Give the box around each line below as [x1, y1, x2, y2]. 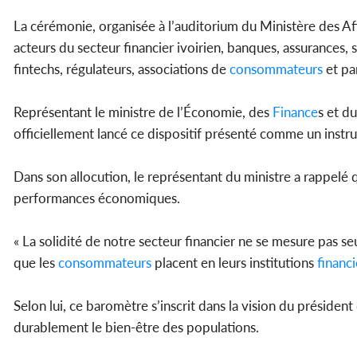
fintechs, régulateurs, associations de [14, 61, 226, 78]
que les [14, 254, 55, 272]
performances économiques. [14, 190, 180, 207]
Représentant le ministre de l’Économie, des [14, 104, 269, 121]
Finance [269, 104, 318, 121]
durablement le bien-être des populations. [14, 319, 259, 336]
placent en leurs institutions [151, 254, 314, 272]
